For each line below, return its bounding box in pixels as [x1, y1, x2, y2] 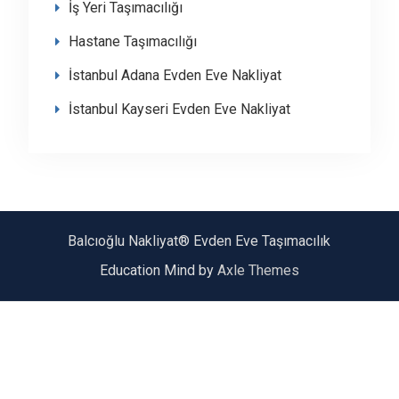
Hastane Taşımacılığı [68, 33, 197, 51]
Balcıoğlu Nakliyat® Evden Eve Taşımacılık [68, 232, 331, 250]
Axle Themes [216, 262, 299, 280]
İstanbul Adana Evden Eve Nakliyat [68, 67, 281, 85]
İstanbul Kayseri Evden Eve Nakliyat [68, 101, 290, 118]
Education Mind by [99, 262, 217, 280]
